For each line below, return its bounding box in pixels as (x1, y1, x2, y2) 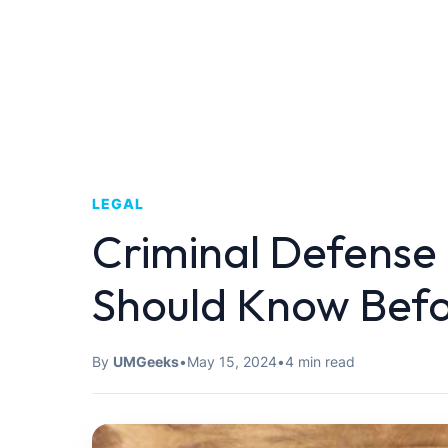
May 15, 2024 (187, 353, 277, 370)
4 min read (285, 353, 355, 370)
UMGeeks (113, 353, 179, 370)
